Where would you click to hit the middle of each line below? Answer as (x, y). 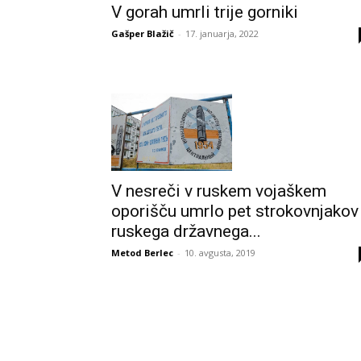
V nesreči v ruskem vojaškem (219, 191)
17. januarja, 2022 (222, 34)
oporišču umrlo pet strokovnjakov (235, 212)
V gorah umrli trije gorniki (205, 12)
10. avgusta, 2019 (220, 253)
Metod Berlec (142, 253)
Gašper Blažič (143, 34)
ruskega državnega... (186, 232)
